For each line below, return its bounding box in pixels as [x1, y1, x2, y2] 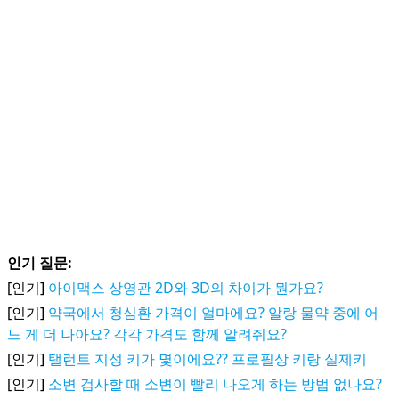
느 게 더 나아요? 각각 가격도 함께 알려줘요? [7, 324, 287, 344]
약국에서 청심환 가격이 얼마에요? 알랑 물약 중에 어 [48, 303, 379, 322]
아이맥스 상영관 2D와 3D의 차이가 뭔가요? [48, 278, 323, 297]
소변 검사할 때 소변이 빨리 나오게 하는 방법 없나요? [48, 374, 382, 394]
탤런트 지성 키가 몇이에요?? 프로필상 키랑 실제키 [48, 349, 367, 369]
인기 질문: [7, 253, 72, 273]
